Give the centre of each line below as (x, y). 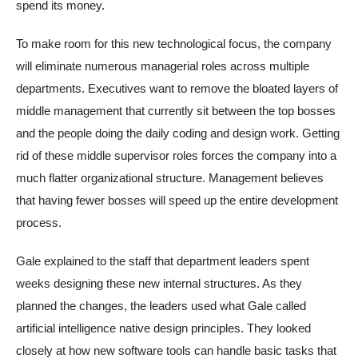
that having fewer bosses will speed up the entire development (177, 200)
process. (39, 222)
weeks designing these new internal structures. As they (159, 283)
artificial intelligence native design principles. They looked (163, 328)
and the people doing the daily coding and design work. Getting (178, 133)
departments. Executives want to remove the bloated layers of (177, 88)
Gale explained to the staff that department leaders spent (163, 261)
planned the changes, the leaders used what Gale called (161, 305)
